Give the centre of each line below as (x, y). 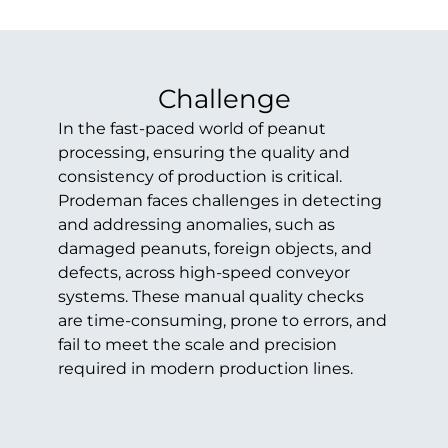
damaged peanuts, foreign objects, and (214, 249)
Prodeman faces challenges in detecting (219, 201)
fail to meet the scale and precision (197, 345)
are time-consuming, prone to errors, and (222, 321)
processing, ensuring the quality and (203, 153)
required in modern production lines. (205, 369)
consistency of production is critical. (199, 177)
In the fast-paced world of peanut (191, 129)
